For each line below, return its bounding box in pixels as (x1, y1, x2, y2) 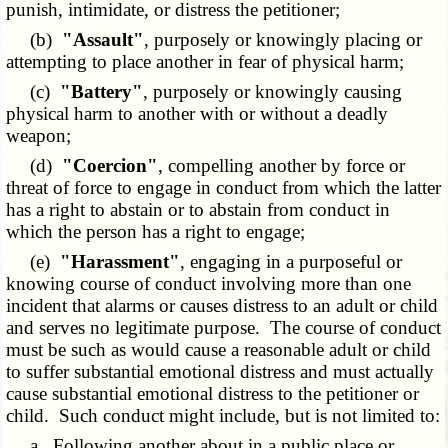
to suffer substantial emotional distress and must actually (6, 361, 435, 383)
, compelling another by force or (158, 155, 406, 177)
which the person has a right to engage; (6, 221, 306, 243)
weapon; (6, 125, 72, 147)
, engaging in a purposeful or (180, 251, 403, 273)
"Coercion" (62, 155, 159, 177)
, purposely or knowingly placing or (144, 29, 423, 51)
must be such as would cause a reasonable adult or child (6, 339, 432, 361)
